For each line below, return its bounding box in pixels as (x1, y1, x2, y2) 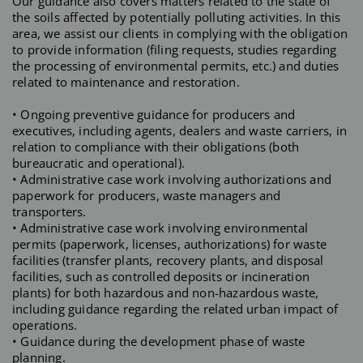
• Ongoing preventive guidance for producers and (12, 105, 296, 122)
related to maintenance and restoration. (12, 73, 240, 90)
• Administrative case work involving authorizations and (12, 170, 332, 187)
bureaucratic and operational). (12, 154, 185, 171)
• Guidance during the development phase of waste (12, 332, 305, 349)
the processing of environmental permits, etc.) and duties (12, 57, 340, 74)
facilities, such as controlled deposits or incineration (12, 267, 310, 284)
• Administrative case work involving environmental (12, 219, 309, 236)
